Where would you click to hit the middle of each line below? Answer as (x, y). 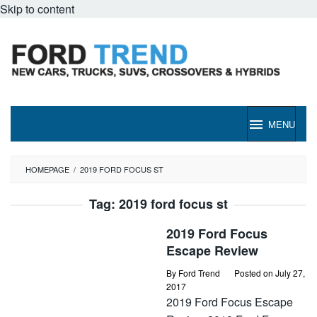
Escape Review (212, 250)
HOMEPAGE (47, 169)
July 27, (290, 273)
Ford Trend (199, 273)
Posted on (255, 273)
